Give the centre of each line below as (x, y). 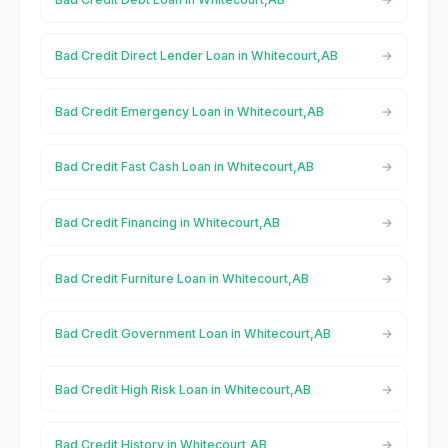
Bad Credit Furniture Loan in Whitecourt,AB (181, 278)
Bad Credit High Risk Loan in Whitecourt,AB (182, 389)
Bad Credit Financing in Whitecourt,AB (167, 222)
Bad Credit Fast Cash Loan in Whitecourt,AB (184, 167)
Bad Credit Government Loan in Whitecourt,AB (192, 334)
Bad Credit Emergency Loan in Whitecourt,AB (189, 111)
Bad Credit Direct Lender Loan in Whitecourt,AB (196, 56)
